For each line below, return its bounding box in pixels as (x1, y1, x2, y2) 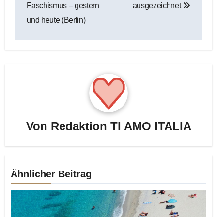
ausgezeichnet (132, 1, 183, 10)
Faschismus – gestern (27, 1, 99, 10)
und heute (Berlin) (27, 16, 86, 25)
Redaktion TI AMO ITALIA (50, 119, 191, 133)
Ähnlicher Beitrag (11, 168, 92, 179)
